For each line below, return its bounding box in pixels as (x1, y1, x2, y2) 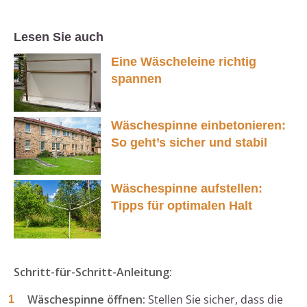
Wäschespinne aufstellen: (111, 182, 262, 196)
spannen (111, 72, 162, 86)
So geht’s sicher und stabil (111, 135, 267, 149)
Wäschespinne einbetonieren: (111, 118, 286, 132)
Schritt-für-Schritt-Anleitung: (14, 265, 172, 280)
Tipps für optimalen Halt (111, 199, 252, 213)
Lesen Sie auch (14, 30, 103, 45)
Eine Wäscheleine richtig (111, 55, 256, 69)
